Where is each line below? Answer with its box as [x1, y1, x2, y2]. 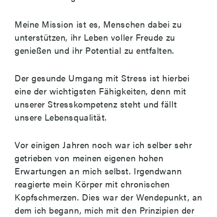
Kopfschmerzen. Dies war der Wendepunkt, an [15, 191, 202, 203]
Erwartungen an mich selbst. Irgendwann [15, 165, 182, 177]
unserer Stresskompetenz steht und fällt [15, 98, 177, 110]
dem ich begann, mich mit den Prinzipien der [15, 204, 195, 216]
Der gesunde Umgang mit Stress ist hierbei [15, 72, 190, 84]
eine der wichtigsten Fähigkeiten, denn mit [15, 85, 186, 97]
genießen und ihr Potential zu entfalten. [15, 44, 174, 56]
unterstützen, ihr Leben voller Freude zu [15, 31, 175, 43]
